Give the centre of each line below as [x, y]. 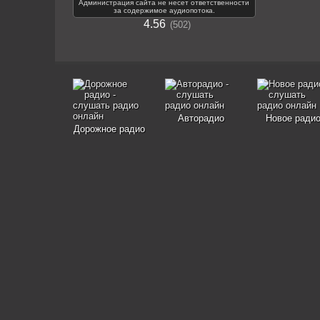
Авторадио [201, 118]
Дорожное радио [109, 129]
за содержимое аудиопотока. [164, 10]
